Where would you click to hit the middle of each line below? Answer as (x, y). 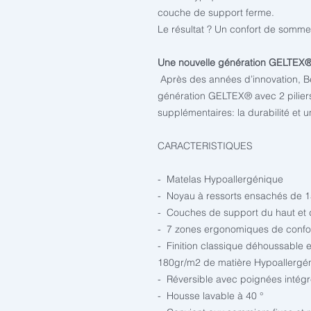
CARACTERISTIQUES (205, 146)
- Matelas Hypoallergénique (220, 179)
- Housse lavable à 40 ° (211, 296)
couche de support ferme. (216, 12)
